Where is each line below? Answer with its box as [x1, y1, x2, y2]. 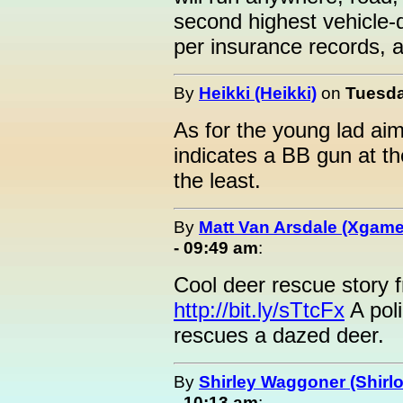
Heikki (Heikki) [199, 83, 317, 103]
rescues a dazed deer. [174, 323, 384, 347]
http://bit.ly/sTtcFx [174, 298, 345, 322]
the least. [174, 168, 261, 193]
